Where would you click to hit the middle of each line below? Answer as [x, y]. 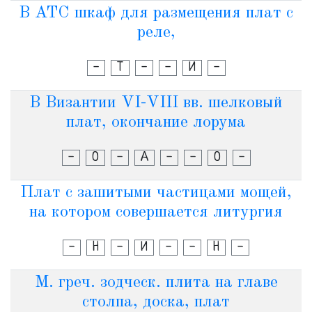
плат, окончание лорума [156, 123]
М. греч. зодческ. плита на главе [156, 283]
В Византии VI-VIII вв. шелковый [156, 103]
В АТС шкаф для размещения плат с [156, 13]
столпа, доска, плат [156, 302]
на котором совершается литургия [156, 212]
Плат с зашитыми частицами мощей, [156, 193]
